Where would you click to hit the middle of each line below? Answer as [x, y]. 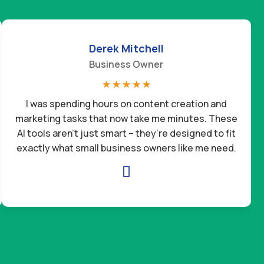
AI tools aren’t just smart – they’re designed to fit [126, 133]
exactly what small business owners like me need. [126, 148]
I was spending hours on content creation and [126, 103]
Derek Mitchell [126, 48]
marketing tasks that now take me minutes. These [126, 118]
